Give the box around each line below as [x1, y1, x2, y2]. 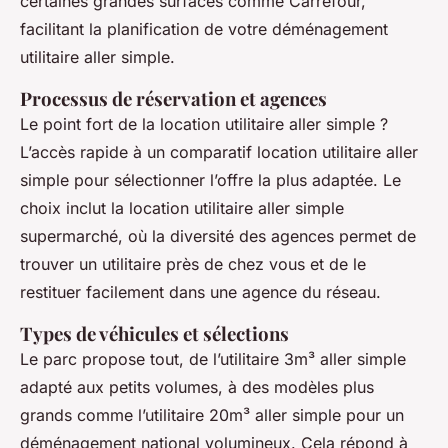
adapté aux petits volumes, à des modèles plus [20, 377, 374, 398]
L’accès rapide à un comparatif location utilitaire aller [20, 142, 418, 163]
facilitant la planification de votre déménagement [20, 19, 388, 40]
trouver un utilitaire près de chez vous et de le [20, 254, 366, 275]
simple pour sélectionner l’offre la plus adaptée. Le [20, 170, 401, 191]
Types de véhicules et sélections [20, 321, 289, 347]
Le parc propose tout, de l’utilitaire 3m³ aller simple [20, 349, 406, 370]
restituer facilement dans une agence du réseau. [20, 282, 381, 303]
